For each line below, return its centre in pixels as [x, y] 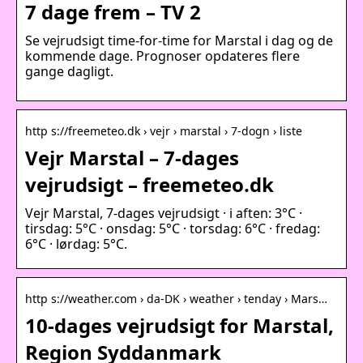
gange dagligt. [69, 71]
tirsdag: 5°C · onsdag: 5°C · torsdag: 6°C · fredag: [173, 228]
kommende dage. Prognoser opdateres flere [162, 56]
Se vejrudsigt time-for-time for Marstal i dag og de [179, 40]
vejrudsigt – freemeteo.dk [149, 184]
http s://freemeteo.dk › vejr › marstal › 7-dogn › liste [164, 130]
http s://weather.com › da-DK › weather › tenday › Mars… [176, 298]
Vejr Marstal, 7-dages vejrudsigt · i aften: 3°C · [164, 213]
